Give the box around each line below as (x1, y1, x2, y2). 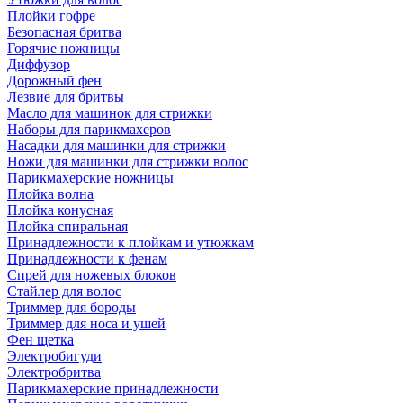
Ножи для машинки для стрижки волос (7, 154, 248, 169)
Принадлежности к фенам (7, 251, 167, 266)
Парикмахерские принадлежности (7, 381, 219, 396)
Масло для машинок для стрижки (7, 105, 212, 121)
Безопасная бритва (7, 24, 121, 40)
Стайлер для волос (7, 283, 121, 299)
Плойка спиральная (7, 219, 128, 234)
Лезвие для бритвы (7, 89, 124, 104)
